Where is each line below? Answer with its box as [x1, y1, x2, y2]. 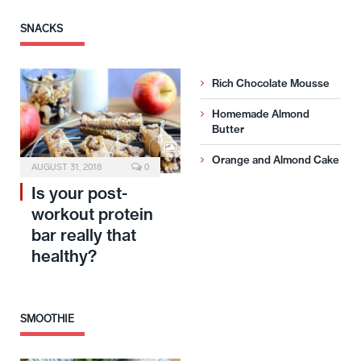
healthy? [31, 246, 97, 267]
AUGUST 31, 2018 [31, 162, 102, 173]
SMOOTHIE [20, 313, 74, 326]
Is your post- [31, 183, 127, 204]
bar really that [31, 225, 136, 246]
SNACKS [20, 23, 63, 35]
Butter [212, 122, 244, 136]
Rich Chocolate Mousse [212, 77, 330, 90]
